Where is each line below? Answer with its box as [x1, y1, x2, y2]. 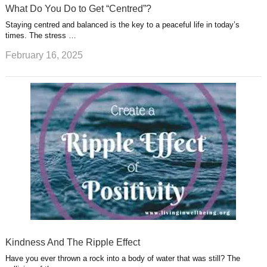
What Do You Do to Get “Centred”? [5, 3, 151, 14]
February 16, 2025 [5, 50, 83, 61]
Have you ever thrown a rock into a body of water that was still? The [5, 254, 240, 263]
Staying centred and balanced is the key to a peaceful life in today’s [5, 20, 240, 29]
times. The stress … [5, 30, 76, 40]
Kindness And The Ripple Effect [5, 237, 140, 248]
